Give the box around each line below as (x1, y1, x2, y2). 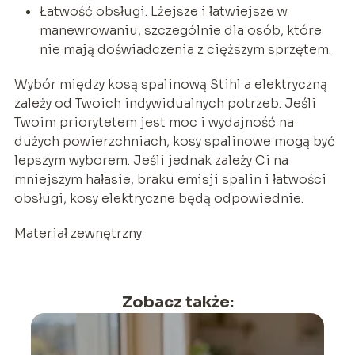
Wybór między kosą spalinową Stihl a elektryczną (13, 75, 327, 93)
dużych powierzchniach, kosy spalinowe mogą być (13, 132, 335, 150)
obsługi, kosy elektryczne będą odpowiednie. (13, 189, 303, 207)
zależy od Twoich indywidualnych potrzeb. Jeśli (13, 94, 316, 112)
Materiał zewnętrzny (13, 224, 142, 242)
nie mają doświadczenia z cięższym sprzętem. (39, 40, 331, 58)
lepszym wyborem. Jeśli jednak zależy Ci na (13, 151, 288, 169)
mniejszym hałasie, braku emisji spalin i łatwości (13, 170, 326, 188)
